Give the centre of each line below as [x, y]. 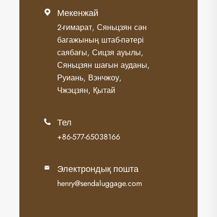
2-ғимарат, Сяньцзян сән [102, 27]
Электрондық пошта [98, 169]
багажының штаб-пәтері [101, 40]
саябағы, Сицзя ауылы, [100, 52]
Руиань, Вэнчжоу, [89, 77]
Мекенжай [78, 13]
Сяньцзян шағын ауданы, [103, 65]
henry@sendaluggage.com [100, 183]
